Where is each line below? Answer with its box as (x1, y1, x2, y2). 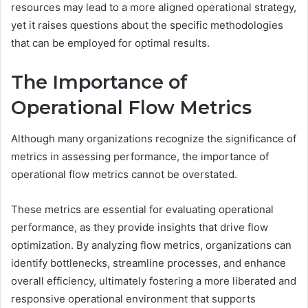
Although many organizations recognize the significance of (11, 131, 296, 145)
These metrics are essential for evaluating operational (11, 202, 274, 216)
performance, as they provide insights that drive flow (11, 220, 268, 234)
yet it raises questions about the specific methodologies (11, 19, 283, 32)
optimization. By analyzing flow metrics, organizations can (11, 238, 291, 252)
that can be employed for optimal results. (11, 36, 210, 50)
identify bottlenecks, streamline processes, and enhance (11, 256, 286, 269)
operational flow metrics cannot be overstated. (11, 167, 237, 181)
